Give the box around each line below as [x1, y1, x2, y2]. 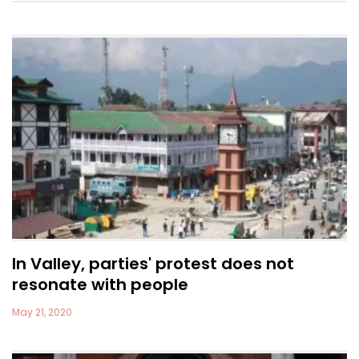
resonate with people [12, 273, 188, 296]
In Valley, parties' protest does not [12, 252, 294, 276]
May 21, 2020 [12, 305, 72, 320]
